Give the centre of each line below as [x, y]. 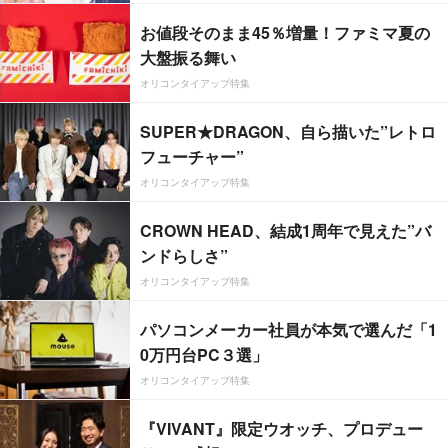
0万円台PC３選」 [204, 355]
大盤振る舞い [188, 58]
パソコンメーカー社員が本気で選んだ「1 [288, 330]
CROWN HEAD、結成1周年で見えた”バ [285, 231]
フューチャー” [192, 157]
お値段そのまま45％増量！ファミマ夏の [285, 33]
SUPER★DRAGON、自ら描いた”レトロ [288, 132]
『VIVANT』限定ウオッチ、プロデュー [281, 429]
